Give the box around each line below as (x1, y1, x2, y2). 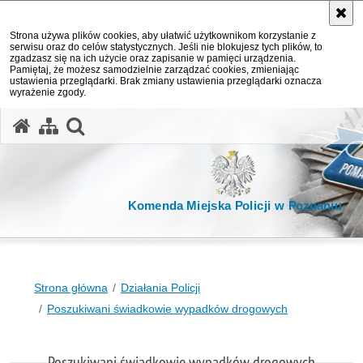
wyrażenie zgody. (10, 87, 86, 98)
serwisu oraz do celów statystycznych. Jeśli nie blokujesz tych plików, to (10, 41, 322, 53)
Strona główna (34, 281, 108, 294)
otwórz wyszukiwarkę (83, 113, 264, 135)
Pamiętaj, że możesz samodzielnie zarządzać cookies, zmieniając (10, 64, 299, 75)
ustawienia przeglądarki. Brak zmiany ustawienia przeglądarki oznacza (10, 75, 322, 87)
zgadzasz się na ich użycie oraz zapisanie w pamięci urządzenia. (10, 53, 296, 64)
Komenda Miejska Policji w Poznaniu (128, 199, 342, 213)
